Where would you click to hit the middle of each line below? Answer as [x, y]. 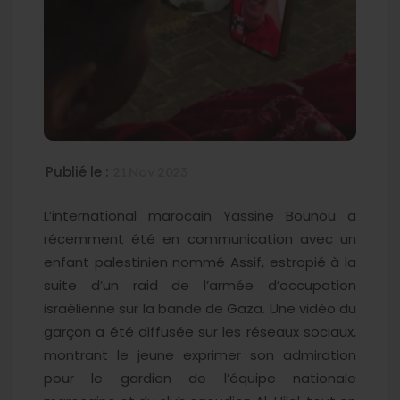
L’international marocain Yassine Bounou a [200, 215]
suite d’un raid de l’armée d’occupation [200, 285]
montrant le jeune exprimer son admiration [200, 354]
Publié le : [79, 171]
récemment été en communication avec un [200, 238]
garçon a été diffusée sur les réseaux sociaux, [200, 331]
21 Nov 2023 [150, 171]
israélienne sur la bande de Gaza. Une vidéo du [200, 308]
